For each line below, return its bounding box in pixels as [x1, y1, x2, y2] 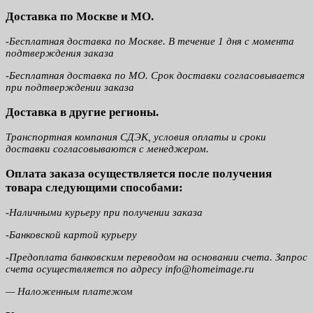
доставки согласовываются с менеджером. [6, 143, 212, 154]
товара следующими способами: [6, 181, 183, 194]
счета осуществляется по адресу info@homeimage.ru [6, 263, 254, 275]
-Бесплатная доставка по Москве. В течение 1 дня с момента [6, 36, 294, 47]
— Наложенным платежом [6, 286, 133, 297]
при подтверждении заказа [6, 82, 134, 93]
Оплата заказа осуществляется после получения [6, 167, 272, 180]
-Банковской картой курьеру [6, 229, 137, 240]
